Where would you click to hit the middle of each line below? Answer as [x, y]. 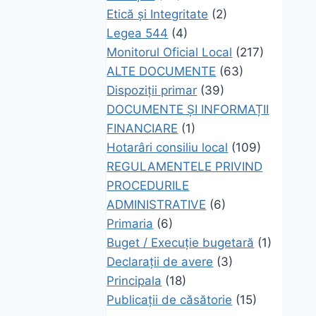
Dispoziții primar [152, 90]
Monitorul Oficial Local [170, 52]
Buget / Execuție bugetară [181, 242]
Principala [134, 280]
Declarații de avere [160, 261]
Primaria [130, 223]
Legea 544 [138, 33]
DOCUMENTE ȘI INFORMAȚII [188, 109]
